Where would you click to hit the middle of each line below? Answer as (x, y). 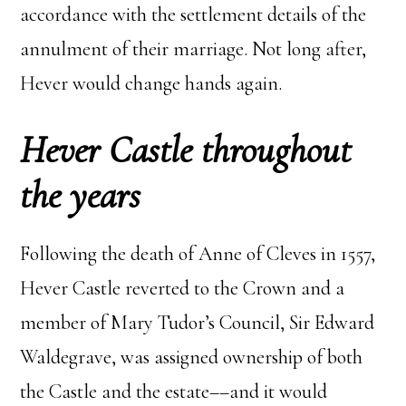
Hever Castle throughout (186, 150)
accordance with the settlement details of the (193, 15)
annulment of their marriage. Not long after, (193, 49)
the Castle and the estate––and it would (174, 392)
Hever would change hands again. (151, 84)
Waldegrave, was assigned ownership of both (192, 358)
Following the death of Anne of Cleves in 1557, (198, 254)
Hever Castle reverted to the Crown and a (183, 289)
